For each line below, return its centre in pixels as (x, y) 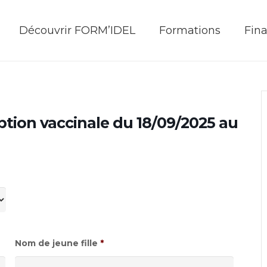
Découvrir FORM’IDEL (77, 30)
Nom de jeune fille (56, 243)
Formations (190, 30)
